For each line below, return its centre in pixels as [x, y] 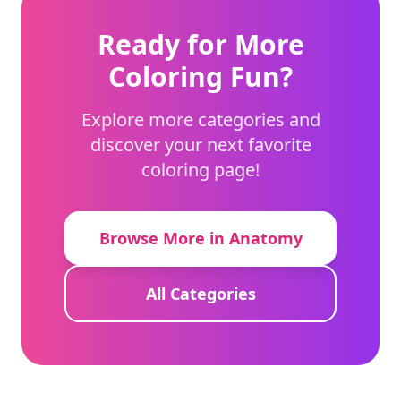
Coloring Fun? [200, 76]
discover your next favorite [200, 144]
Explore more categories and [200, 119]
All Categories [200, 293]
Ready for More [200, 44]
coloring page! [200, 169]
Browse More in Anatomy [200, 238]
